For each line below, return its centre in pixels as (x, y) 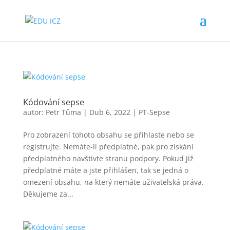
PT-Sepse (154, 112)
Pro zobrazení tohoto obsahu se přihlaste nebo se (108, 135)
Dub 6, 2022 (110, 112)
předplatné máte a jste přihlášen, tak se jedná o (106, 170)
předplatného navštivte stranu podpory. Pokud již (108, 158)
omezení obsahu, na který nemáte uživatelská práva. (113, 182)
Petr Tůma (63, 112)
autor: (34, 112)
